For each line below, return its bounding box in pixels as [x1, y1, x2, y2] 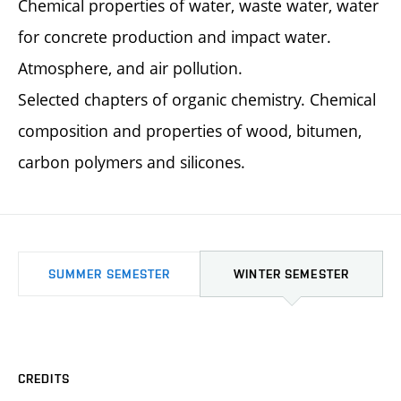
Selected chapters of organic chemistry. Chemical [18, 88, 376, 110]
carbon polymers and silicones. [18, 150, 245, 173]
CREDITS [18, 371, 70, 386]
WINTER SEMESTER [234, 266, 350, 281]
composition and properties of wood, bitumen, [18, 119, 362, 141]
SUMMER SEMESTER [47, 266, 171, 281]
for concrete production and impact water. [18, 25, 331, 47]
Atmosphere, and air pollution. [18, 56, 243, 79]
